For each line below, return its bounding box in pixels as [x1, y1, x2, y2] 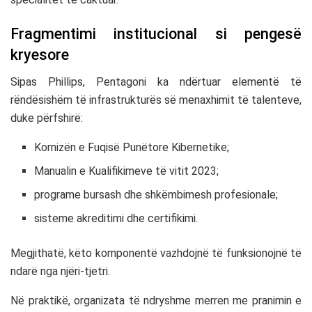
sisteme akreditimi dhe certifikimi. [34, 212, 198, 225]
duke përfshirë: [10, 111, 83, 125]
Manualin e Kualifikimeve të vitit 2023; [34, 164, 219, 178]
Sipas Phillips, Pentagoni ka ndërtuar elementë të [10, 75, 302, 88]
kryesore [10, 46, 69, 64]
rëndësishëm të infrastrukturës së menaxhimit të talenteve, [10, 93, 302, 107]
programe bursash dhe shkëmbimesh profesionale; [34, 188, 279, 201]
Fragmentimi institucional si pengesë [10, 25, 302, 43]
